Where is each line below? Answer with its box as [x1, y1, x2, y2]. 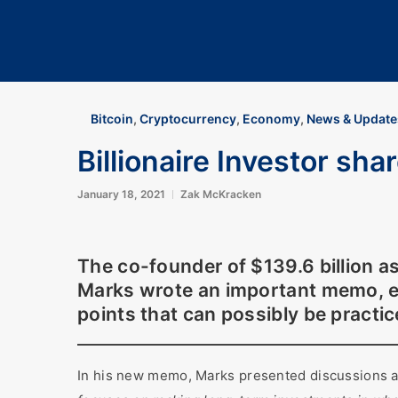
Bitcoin [91, 111, 133, 126]
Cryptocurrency [139, 111, 236, 126]
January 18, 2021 [77, 187, 165, 201]
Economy [243, 111, 300, 126]
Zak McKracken [180, 187, 261, 201]
